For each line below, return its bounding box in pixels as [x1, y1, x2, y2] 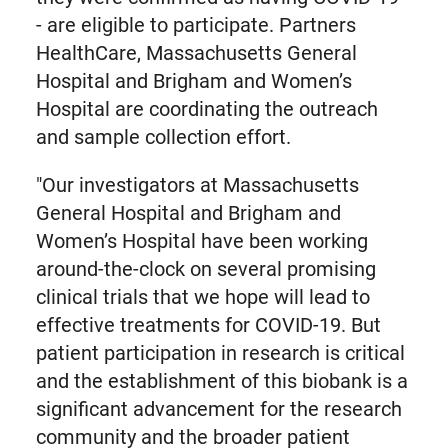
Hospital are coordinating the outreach [35, 97, 378, 121]
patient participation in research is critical [35, 341, 405, 365]
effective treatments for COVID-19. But [35, 313, 381, 337]
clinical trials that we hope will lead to [35, 285, 370, 309]
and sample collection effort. [35, 125, 291, 149]
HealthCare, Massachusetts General [35, 41, 357, 65]
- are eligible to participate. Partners [35, 13, 356, 37]
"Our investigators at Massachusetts [35, 173, 359, 197]
